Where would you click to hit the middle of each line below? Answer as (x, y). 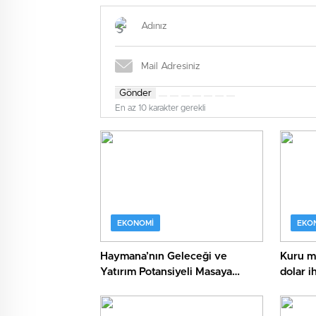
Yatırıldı (120, 288)
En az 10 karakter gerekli (160, 108)
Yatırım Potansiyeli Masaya (166, 272)
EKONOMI (135, 224)
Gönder (135, 93)
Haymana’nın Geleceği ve (164, 257)
